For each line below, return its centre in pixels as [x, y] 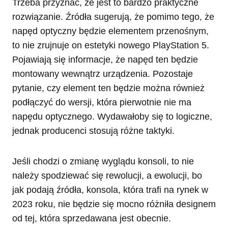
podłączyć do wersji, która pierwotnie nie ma [102, 103]
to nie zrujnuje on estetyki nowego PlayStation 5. [111, 46]
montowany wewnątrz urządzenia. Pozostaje [103, 74]
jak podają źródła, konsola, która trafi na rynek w [110, 190]
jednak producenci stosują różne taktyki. [93, 131]
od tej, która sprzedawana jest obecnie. [92, 219]
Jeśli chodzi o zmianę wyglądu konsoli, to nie [103, 162]
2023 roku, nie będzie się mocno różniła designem [114, 204]
